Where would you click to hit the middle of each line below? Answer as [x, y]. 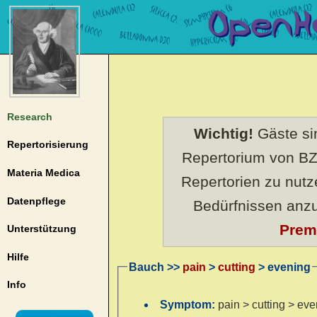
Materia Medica [43, 172]
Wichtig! [224, 133]
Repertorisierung [47, 145]
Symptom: [189, 304]
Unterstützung [41, 229]
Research [29, 116]
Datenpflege [36, 201]
